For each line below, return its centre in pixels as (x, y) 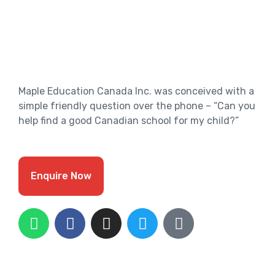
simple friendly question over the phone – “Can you (137, 106)
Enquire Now (61, 176)
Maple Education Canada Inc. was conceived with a (136, 91)
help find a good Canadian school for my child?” (129, 121)
